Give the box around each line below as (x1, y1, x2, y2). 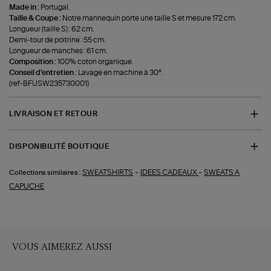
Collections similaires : (9, 169, 82, 177)
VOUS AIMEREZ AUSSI (12, 240, 112, 252)
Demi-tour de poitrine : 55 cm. (9, 36, 106, 44)
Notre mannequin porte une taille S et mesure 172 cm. (62, 15, 237, 22)
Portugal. (41, 4, 70, 11)
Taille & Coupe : (9, 15, 63, 22)
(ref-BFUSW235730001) (9, 80, 90, 88)
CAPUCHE (9, 183, 45, 191)
